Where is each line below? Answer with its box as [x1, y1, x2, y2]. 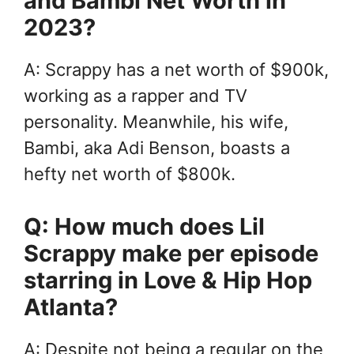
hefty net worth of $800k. [24, 164, 235, 185]
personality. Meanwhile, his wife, [24, 111, 288, 133]
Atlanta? [24, 293, 118, 322]
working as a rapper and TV [24, 85, 247, 107]
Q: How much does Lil [24, 213, 265, 241]
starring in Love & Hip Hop [24, 266, 312, 295]
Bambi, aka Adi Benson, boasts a [24, 137, 290, 159]
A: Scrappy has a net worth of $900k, [24, 59, 329, 81]
